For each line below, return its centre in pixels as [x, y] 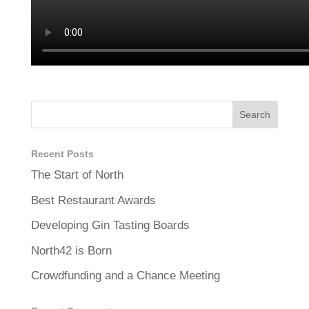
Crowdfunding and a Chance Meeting [125, 276]
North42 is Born [71, 250]
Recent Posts [62, 154]
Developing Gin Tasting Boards [110, 225]
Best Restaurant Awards [93, 200]
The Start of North [77, 175]
